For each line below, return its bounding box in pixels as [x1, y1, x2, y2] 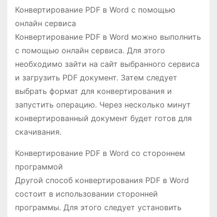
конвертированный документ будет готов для [15, 113, 192, 124]
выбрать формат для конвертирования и [15, 86, 172, 96]
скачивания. [15, 127, 62, 137]
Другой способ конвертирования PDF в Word [15, 175, 189, 186]
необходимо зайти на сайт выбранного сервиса [15, 59, 200, 69]
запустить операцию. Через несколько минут [15, 100, 191, 110]
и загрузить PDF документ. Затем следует [15, 73, 177, 83]
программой [15, 162, 63, 172]
